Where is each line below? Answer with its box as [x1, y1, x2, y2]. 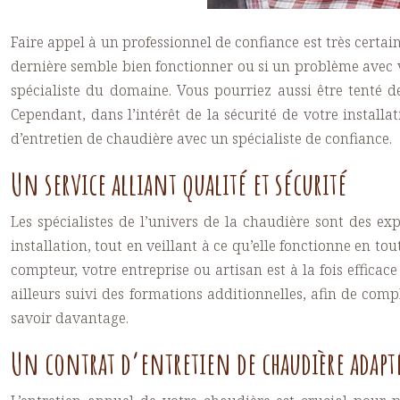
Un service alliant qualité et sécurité [11, 163, 347, 204]
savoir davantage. [11, 308, 129, 328]
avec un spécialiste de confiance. [173, 129, 392, 148]
